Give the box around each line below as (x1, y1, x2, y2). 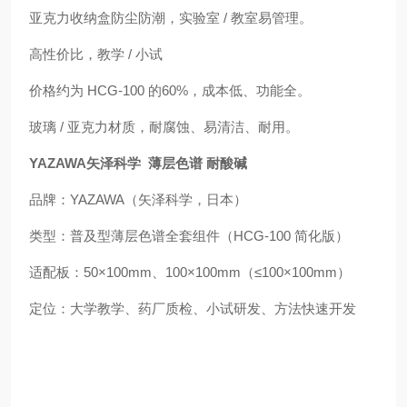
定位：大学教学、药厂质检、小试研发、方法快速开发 (29, 301, 356, 316)
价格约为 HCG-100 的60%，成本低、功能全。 (29, 83, 311, 98)
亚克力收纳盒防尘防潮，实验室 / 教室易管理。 (29, 10, 313, 25)
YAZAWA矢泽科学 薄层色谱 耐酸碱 (29, 155, 247, 171)
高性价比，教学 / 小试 (29, 46, 163, 62)
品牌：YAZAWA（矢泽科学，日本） (29, 192, 247, 207)
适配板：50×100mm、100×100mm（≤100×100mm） (29, 264, 351, 280)
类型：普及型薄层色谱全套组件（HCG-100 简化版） (29, 228, 349, 243)
